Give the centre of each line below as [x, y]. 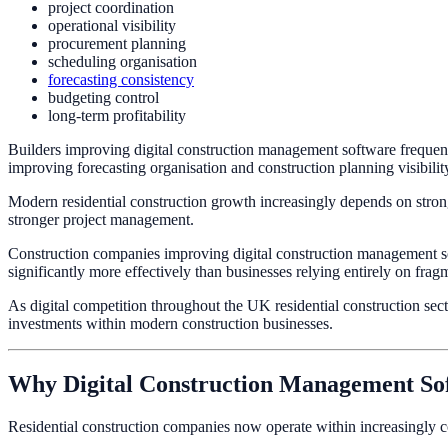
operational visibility [112, 25]
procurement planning [117, 43]
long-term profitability [117, 115]
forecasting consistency [121, 79]
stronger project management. [101, 219]
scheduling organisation [122, 61]
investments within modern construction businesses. [170, 323]
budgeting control [103, 97]
